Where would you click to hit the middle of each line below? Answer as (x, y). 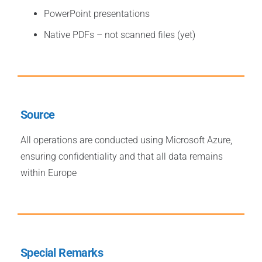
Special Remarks (62, 253)
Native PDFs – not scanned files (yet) (120, 35)
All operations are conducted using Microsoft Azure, (126, 140)
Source (38, 115)
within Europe (49, 173)
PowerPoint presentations (97, 14)
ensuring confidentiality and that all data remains (122, 156)
